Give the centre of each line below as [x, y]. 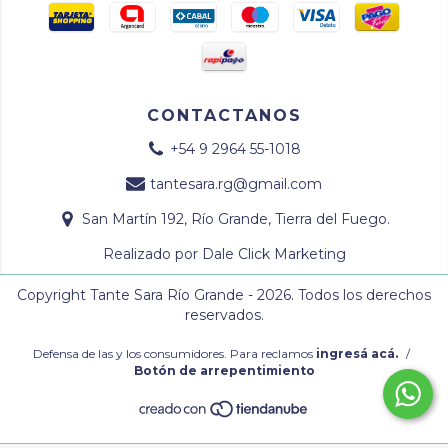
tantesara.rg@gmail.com [235, 184]
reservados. [224, 315]
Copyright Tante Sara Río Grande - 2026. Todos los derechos [224, 295]
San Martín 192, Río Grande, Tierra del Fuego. [235, 219]
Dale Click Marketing [273, 254]
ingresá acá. [357, 354]
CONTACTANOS [224, 116]
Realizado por [152, 254]
